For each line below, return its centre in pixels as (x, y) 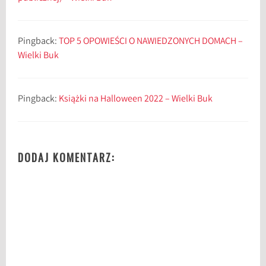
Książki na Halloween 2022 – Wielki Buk (136, 100)
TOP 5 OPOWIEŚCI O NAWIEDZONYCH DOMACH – (151, 42)
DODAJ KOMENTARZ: (66, 158)
